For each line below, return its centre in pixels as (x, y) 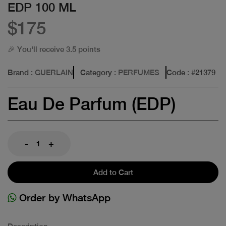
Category (96, 72)
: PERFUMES (136, 72)
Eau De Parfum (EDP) (92, 104)
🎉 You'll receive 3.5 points (54, 49)
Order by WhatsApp (63, 197)
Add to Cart (113, 172)
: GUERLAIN (51, 72)
